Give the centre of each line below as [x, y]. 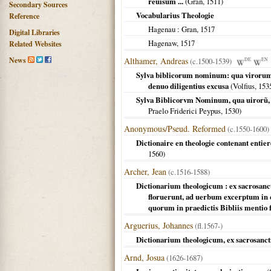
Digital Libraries [34, 32]
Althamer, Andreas [156, 61]
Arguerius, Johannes [158, 225]
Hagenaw [162, 43]
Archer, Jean [145, 171]
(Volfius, [243, 86]
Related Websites [35, 44]
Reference [24, 16]
